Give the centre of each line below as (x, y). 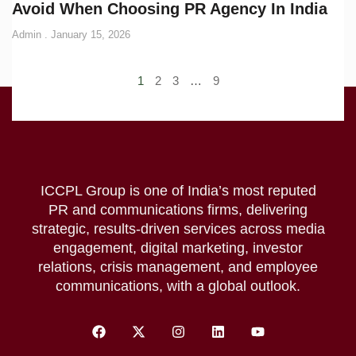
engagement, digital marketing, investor (178, 248)
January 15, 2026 (89, 34)
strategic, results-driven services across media (178, 228)
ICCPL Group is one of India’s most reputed (178, 190)
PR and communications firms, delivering (178, 209)
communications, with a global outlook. (178, 286)
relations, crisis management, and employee (178, 267)
